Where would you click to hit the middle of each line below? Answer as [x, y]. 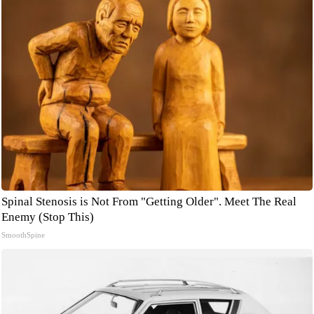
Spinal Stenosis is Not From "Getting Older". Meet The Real [149, 202]
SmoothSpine [23, 235]
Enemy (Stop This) [48, 217]
